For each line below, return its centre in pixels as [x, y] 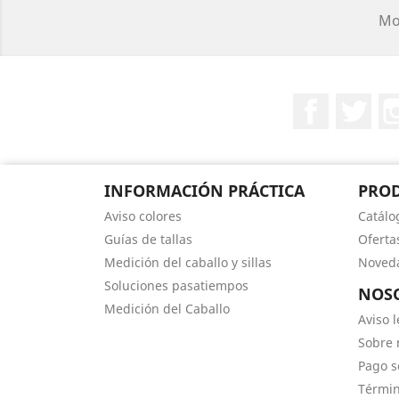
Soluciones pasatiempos [176, 285]
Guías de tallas [148, 239]
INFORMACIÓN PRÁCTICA [204, 191]
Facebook [361, 102]
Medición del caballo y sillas [188, 262]
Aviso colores [143, 216]
